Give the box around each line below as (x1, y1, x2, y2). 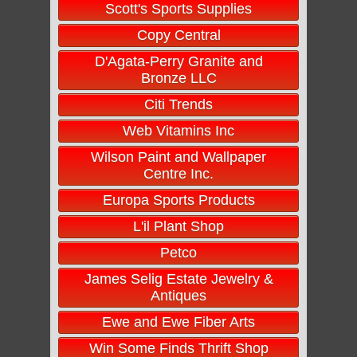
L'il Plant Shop (133, 218, 224, 234)
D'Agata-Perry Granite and (94, 53, 263, 69)
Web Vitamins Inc (123, 123, 234, 139)
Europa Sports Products (102, 192, 255, 208)
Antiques (151, 288, 206, 304)
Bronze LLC (140, 70, 217, 86)
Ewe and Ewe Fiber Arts (102, 314, 255, 330)
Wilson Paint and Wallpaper (91, 149, 266, 165)
